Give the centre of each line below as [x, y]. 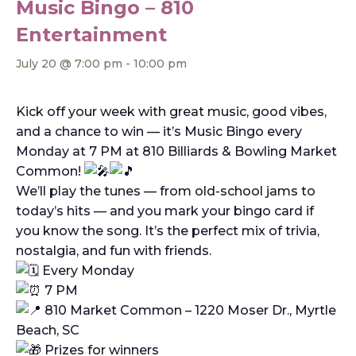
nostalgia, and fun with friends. [114, 250]
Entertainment [91, 34]
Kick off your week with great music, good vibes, [171, 111]
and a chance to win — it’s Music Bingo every [159, 131]
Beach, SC [48, 330]
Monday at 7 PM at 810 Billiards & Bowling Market [176, 151]
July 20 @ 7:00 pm [69, 63]
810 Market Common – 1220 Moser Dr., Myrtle [189, 310]
